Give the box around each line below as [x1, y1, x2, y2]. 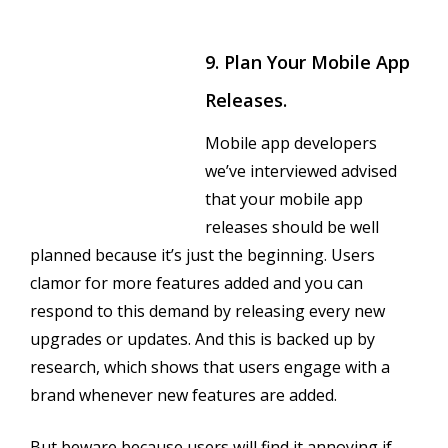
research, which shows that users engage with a [30, 355, 390, 378]
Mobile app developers [205, 131, 377, 154]
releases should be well [205, 215, 379, 238]
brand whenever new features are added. [30, 383, 337, 406]
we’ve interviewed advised [205, 159, 397, 182]
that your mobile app [205, 187, 363, 210]
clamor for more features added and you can [30, 271, 363, 294]
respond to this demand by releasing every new [30, 299, 385, 322]
